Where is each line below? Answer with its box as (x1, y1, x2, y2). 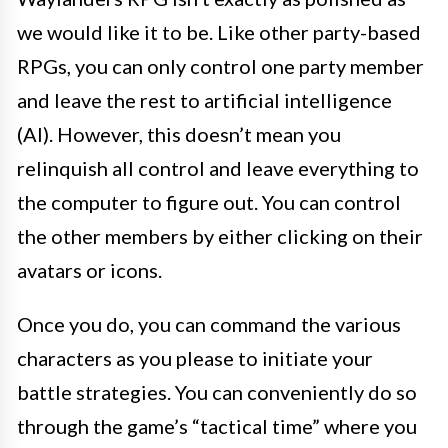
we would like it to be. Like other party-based (17, 19, 421, 44)
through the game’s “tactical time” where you (17, 413, 417, 438)
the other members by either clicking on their (17, 223, 423, 248)
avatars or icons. (17, 257, 162, 282)
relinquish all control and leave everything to (17, 155, 419, 180)
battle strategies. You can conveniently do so (17, 379, 417, 404)
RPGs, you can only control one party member (17, 53, 424, 78)
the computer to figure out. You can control (17, 189, 401, 214)
